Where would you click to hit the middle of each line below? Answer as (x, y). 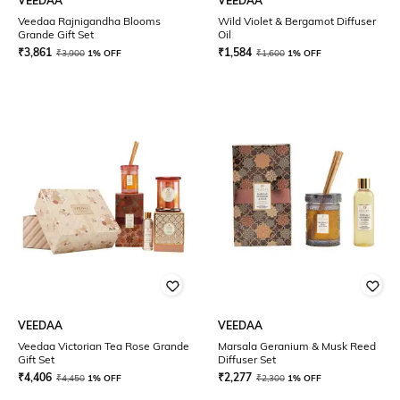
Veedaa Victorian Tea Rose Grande (104, 346)
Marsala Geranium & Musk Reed (297, 346)
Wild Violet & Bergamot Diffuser (297, 21)
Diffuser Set (247, 359)
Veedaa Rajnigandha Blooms (89, 21)
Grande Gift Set (56, 34)
